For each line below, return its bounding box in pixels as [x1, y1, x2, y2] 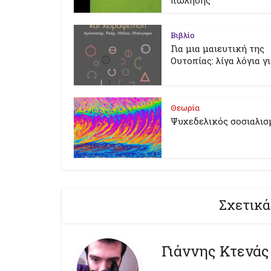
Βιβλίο [171, 30, 195, 41]
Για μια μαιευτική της [171, 42, 264, 54]
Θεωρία [171, 102, 200, 113]
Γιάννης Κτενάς [162, 241, 269, 261]
